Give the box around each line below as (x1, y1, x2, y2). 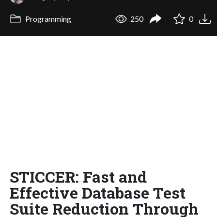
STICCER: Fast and (10, 166, 147, 187)
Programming (23, 14, 71, 24)
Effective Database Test (10, 182, 186, 203)
